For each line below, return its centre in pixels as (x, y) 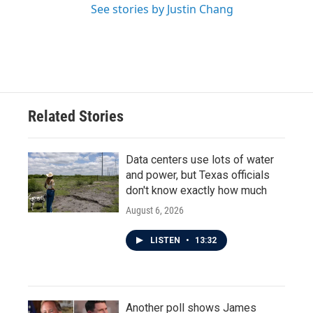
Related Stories (76, 116)
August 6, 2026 (155, 210)
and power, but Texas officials (198, 175)
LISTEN (166, 240)
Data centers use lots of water (200, 160)
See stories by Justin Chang (162, 9)
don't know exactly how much (196, 190)
